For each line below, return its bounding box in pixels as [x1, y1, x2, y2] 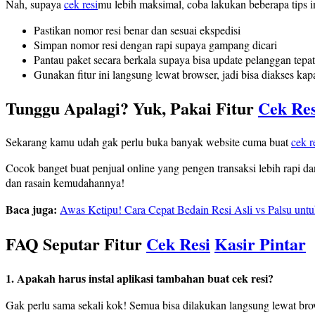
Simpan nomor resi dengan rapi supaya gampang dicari [34, 37, 277, 52]
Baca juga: [6, 200, 60, 217]
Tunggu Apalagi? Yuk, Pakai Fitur [6, 95, 258, 120]
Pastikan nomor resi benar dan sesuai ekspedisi [34, 22, 240, 37]
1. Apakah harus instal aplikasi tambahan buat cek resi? [6, 269, 274, 286]
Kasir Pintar [214, 231, 306, 256]
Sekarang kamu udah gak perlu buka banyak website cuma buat [6, 134, 291, 149]
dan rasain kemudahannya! [6, 174, 124, 190]
